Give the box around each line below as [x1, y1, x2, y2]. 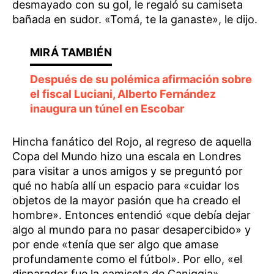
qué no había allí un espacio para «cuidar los [12, 179, 239, 192]
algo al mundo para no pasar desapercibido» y [12, 223, 251, 236]
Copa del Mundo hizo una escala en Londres [12, 149, 241, 163]
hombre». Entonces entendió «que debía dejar [12, 208, 251, 221]
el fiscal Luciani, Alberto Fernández [29, 87, 216, 100]
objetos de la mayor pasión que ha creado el [12, 193, 240, 207]
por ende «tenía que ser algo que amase [12, 237, 218, 251]
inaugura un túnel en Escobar [29, 102, 184, 115]
